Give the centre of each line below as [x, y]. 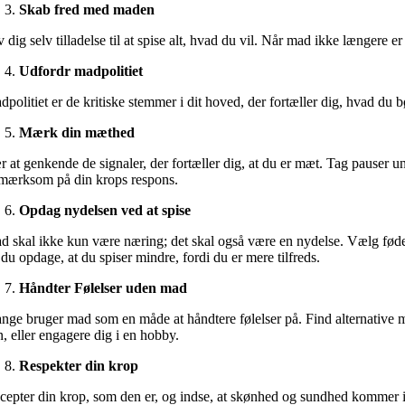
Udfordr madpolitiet [81, 71]
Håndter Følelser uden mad [104, 287]
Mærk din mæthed [77, 132]
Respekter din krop [79, 365]
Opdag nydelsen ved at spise [105, 210]
